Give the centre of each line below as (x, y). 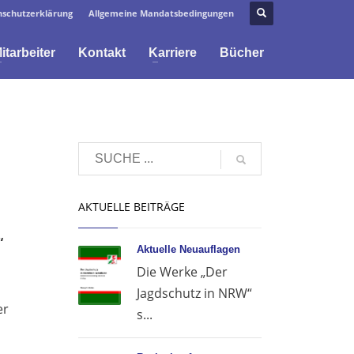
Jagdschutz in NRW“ (194, 293)
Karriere (173, 53)
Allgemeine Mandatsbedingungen (161, 13)
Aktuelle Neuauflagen (188, 249)
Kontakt (102, 53)
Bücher (242, 53)
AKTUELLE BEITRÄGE (131, 207)
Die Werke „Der (182, 272)
